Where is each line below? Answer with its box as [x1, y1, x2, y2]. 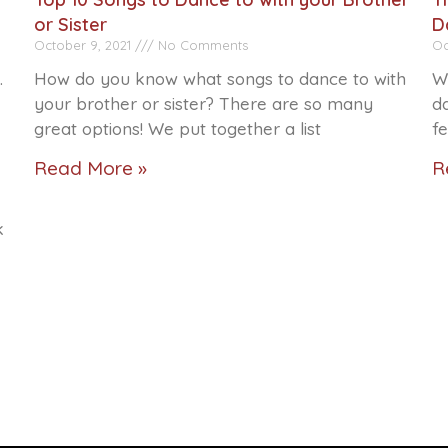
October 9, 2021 [34, 36, 136, 53]
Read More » [34, 155, 148, 180]
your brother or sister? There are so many [34, 92, 374, 114]
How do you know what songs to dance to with [34, 67, 407, 89]
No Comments [154, 36, 249, 53]
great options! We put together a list [34, 117, 322, 139]
